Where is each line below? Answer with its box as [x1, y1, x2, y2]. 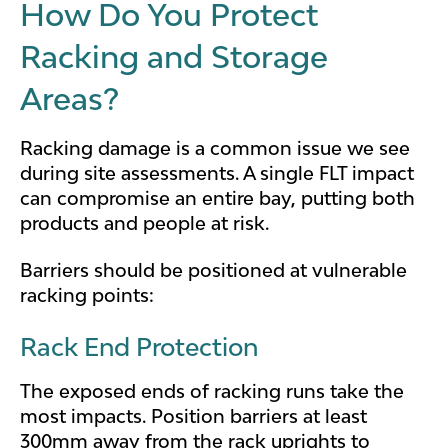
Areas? [20, 80, 119, 117]
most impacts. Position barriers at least [20, 405, 367, 428]
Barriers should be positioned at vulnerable [20, 259, 407, 282]
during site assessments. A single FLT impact [20, 161, 414, 184]
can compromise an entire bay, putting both [20, 186, 415, 209]
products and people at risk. [20, 211, 269, 234]
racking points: [20, 284, 154, 307]
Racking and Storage [20, 38, 328, 75]
